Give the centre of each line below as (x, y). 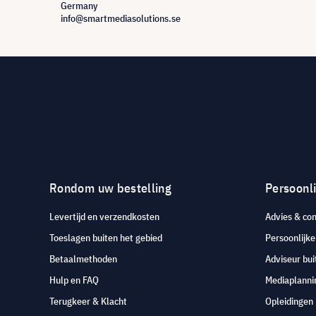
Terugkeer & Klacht (88, 301)
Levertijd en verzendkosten (104, 217)
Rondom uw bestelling (111, 188)
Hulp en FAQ (74, 280)
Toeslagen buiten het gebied (106, 238)
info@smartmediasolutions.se (121, 18)
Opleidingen (289, 301)
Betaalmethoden (83, 259)
